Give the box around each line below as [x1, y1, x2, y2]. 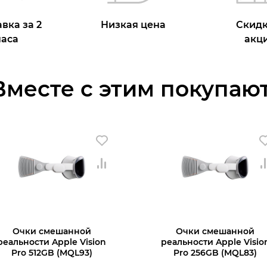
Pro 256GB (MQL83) [173, 247, 257, 258]
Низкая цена [101, 18, 166, 30]
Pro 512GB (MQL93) [11, 247, 92, 258]
